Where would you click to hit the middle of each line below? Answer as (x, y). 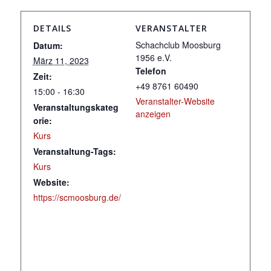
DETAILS (52, 28)
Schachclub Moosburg (178, 45)
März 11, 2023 (61, 60)
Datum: (48, 45)
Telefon (151, 71)
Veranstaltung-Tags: (74, 151)
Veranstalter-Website (175, 101)
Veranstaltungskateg (76, 107)
